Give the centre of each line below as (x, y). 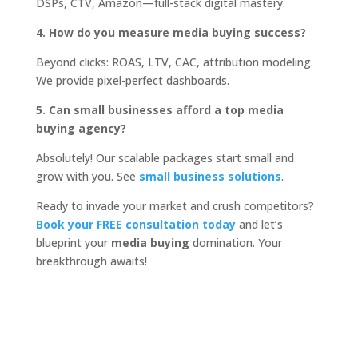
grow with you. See (87, 177)
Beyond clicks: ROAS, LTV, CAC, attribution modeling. (174, 62)
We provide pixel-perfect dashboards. (132, 81)
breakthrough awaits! (91, 261)
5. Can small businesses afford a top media (159, 110)
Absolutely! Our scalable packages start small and (165, 158)
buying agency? (81, 129)
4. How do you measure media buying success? (171, 33)
